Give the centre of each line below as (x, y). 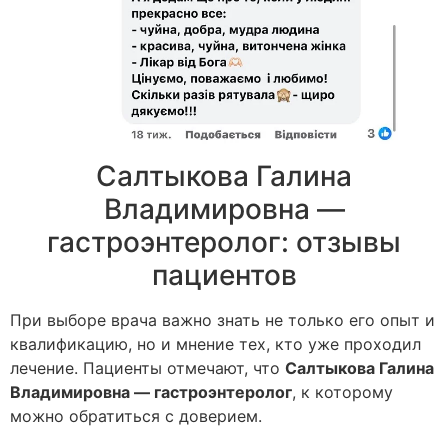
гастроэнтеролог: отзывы (224, 242)
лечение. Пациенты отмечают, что (147, 368)
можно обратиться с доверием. (136, 416)
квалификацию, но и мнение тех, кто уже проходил (215, 344)
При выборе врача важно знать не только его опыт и (222, 320)
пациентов (224, 275)
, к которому (342, 392)
